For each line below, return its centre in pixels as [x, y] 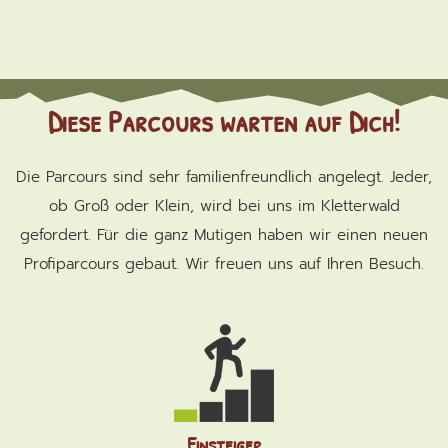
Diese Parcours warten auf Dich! [224, 120]
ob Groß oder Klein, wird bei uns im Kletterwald [224, 205]
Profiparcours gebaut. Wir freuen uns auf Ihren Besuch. [224, 263]
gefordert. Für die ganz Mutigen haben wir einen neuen [224, 234]
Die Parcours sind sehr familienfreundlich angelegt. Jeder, [224, 176]
